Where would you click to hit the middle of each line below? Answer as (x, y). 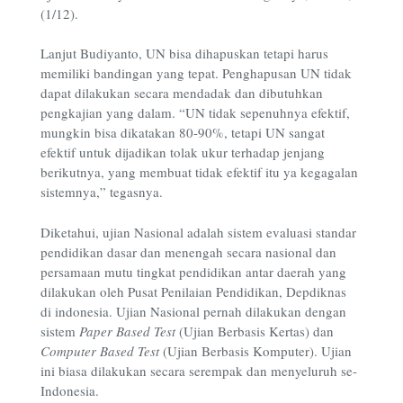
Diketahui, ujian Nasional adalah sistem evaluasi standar (198, 232)
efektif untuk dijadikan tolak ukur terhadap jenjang (183, 152)
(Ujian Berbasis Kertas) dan (255, 331)
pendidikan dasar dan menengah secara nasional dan (188, 251)
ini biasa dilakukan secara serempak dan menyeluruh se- (199, 370)
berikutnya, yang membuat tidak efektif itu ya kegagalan (199, 172)
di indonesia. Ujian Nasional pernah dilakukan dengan (193, 311)
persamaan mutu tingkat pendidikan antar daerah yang (193, 271)
